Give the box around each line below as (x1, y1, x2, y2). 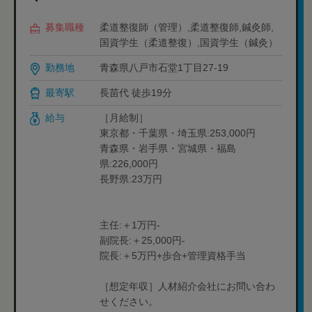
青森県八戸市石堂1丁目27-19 (100, 62, 228, 73)
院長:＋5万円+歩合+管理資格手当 (100, 250, 246, 261)
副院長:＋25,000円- (100, 235, 185, 246)
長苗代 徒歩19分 (100, 87, 172, 98)
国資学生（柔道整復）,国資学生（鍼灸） (100, 37, 278, 48)
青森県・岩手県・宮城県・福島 (100, 143, 236, 154)
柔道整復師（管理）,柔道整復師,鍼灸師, (100, 22, 274, 33)
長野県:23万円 (100, 173, 162, 185)
